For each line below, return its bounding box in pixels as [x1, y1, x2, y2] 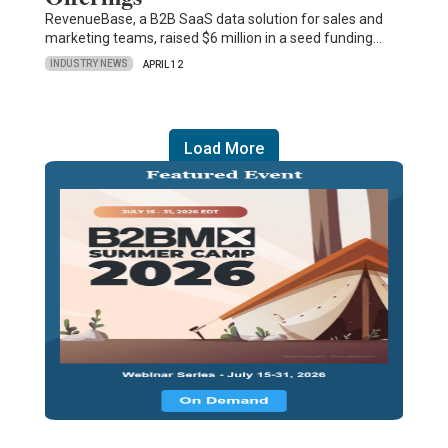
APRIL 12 [142, 58, 183, 70]
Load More [183, 138, 264, 158]
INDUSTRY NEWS [49, 58, 128, 70]
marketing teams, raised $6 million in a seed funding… [44, 29, 382, 46]
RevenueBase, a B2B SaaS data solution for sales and [44, 10, 383, 27]
